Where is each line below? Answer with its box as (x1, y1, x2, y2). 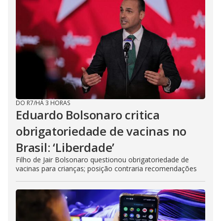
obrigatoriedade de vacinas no (16, 122, 187, 139)
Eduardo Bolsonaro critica (16, 106, 160, 123)
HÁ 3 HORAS (36, 98, 70, 107)
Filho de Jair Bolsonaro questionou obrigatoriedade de (16, 154, 189, 164)
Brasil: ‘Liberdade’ (16, 139, 115, 155)
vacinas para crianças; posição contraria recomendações (16, 163, 197, 173)
